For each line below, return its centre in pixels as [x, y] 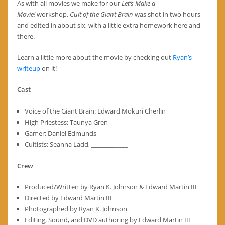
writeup [28, 69]
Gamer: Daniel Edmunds [60, 133]
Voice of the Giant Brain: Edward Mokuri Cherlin [95, 111]
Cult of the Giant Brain [101, 14]
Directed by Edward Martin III [68, 198]
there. [26, 36]
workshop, [52, 14]
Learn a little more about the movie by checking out [95, 58]
